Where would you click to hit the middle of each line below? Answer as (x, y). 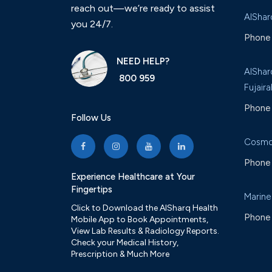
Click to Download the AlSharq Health (144, 208)
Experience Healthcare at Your (133, 177)
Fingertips (92, 189)
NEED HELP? (143, 61)
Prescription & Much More (120, 254)
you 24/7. (92, 24)
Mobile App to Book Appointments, (140, 219)
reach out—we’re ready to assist (143, 8)
